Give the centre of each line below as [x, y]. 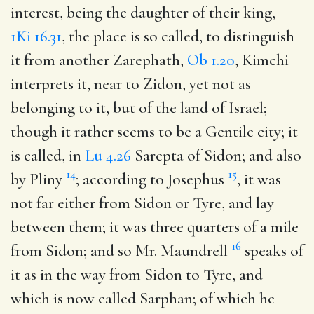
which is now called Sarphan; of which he [143, 298]
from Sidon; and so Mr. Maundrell [121, 251]
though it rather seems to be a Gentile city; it [154, 131]
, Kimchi [262, 60]
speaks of [272, 251]
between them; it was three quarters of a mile [155, 227]
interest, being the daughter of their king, [143, 12]
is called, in [48, 155]
